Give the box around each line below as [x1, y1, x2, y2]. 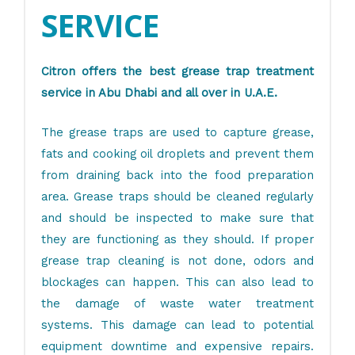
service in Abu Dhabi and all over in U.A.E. [41, 86, 277, 100]
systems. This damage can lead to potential [41, 318, 314, 333]
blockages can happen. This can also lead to [41, 275, 314, 290]
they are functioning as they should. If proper [41, 232, 314, 247]
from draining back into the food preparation [41, 168, 314, 183]
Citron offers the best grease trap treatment [41, 64, 314, 78]
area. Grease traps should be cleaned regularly [41, 189, 314, 204]
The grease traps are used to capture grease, [41, 125, 314, 140]
